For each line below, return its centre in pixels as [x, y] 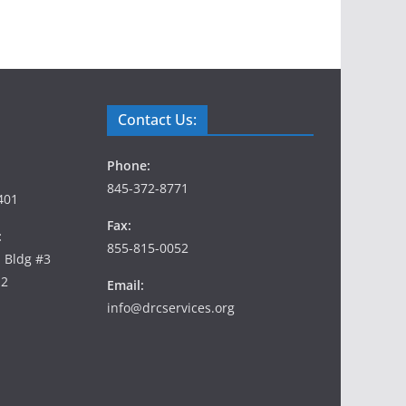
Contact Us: [157, 119]
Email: [126, 285]
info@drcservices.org [171, 307]
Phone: [129, 165]
